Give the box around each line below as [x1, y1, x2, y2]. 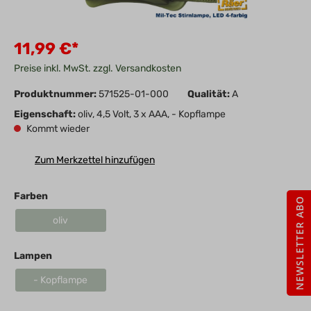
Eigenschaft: [14, 108, 78, 121]
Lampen [14, 250, 52, 262]
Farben [14, 190, 48, 203]
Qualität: [187, 88, 232, 101]
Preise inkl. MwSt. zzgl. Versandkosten [14, 62, 181, 75]
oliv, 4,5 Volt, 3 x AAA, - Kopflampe [78, 108, 226, 121]
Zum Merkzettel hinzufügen [35, 154, 155, 167]
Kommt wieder [24, 123, 90, 135]
